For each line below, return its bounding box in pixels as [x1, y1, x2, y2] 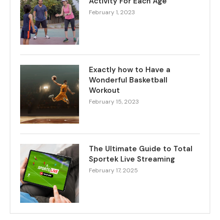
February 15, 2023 [89, 98, 139, 106]
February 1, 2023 [89, 8, 135, 16]
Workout [89, 85, 120, 95]
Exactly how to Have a [89, 65, 170, 75]
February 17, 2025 [89, 166, 138, 174]
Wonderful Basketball [89, 75, 167, 85]
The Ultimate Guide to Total [89, 144, 192, 154]
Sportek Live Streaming [89, 154, 175, 164]
